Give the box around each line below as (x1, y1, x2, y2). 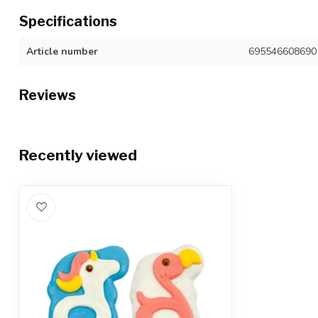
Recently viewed (19, 146, 137, 164)
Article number (26, 44, 98, 58)
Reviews (19, 86, 76, 104)
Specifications (19, 12, 117, 30)
